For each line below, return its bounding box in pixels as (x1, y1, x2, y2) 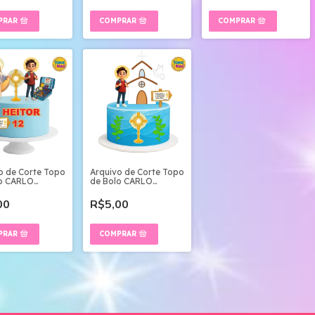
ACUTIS (90, 184, 123, 195)
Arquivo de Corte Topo (90, 166, 184, 177)
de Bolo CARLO (90, 175, 153, 186)
